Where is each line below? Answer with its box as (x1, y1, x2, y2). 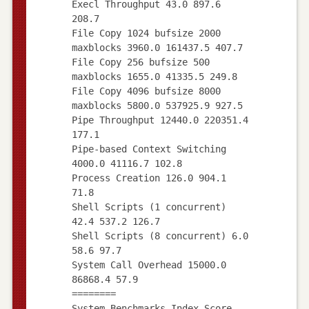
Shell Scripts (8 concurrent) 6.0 (71, 230, 248, 241)
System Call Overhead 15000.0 (71, 259, 226, 270)
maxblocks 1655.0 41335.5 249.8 (71, 70, 237, 82)
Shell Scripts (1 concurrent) (71, 201, 226, 212)
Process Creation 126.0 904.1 (71, 172, 226, 183)
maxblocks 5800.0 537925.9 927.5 (71, 99, 243, 111)
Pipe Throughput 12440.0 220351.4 (71, 114, 248, 126)
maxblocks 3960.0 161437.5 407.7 (71, 41, 243, 53)
